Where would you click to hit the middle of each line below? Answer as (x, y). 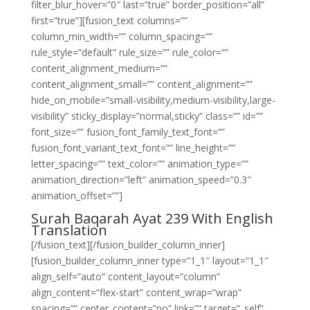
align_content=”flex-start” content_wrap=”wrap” (136, 292)
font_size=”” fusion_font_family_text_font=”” (128, 132)
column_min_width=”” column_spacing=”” (121, 36)
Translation (69, 230)
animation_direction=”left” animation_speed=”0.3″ (141, 180)
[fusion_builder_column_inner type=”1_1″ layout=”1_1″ (149, 261)
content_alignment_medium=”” (99, 68)
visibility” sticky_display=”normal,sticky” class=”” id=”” (147, 116)
